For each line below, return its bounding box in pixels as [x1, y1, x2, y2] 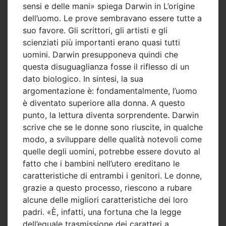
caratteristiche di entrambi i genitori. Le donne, [23, 170, 202, 181]
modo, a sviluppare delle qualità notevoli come [23, 134, 202, 144]
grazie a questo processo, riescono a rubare [23, 182, 192, 193]
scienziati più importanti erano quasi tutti [23, 37, 180, 47]
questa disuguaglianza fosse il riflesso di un [23, 61, 189, 72]
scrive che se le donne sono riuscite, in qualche [23, 122, 203, 132]
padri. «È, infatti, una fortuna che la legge [23, 206, 181, 217]
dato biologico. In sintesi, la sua [23, 73, 143, 84]
